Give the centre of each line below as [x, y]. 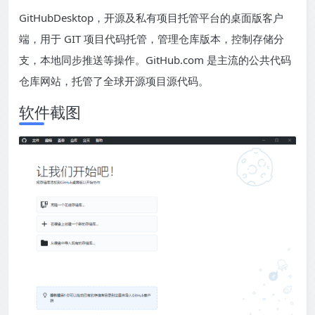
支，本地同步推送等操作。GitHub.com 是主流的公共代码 [155, 59]
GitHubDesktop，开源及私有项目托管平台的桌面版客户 [151, 17]
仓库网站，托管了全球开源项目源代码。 [114, 81]
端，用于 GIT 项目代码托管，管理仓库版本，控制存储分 [152, 38]
